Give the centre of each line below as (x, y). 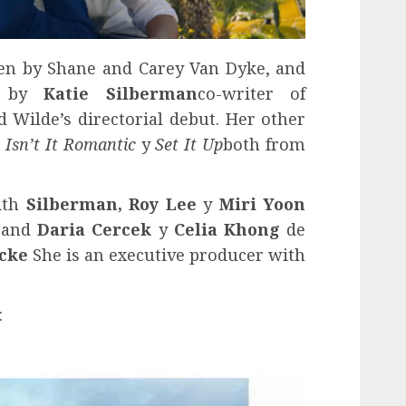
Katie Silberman (121, 93)
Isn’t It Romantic (70, 144)
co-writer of (251, 93)
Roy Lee (163, 203)
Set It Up (189, 144)
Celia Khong (227, 229)
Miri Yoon (262, 203)
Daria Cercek (95, 229)
